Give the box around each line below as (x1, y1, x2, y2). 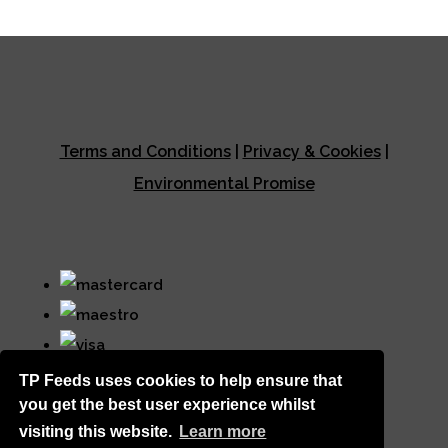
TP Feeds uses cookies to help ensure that (19, 371, 343, 389)
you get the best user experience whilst (19, 395, 316, 413)
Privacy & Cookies (242, 142, 381, 161)
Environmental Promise (133, 174, 315, 193)
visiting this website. (19, 423, 177, 441)
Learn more (179, 423, 267, 441)
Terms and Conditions (59, 142, 231, 161)
